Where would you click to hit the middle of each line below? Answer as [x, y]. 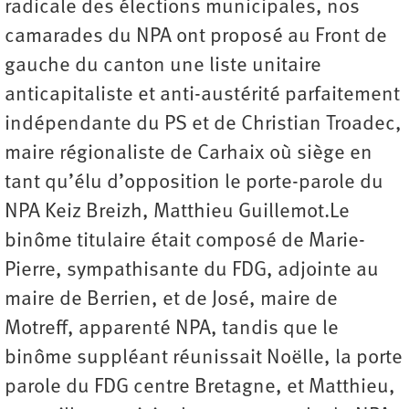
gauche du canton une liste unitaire [163, 67]
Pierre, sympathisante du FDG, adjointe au [192, 271]
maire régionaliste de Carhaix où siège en [189, 154]
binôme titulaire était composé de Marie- [185, 242]
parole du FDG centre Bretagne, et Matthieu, [200, 388]
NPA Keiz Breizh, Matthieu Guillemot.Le [177, 213]
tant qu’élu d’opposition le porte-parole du [194, 184]
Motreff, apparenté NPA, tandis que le [172, 330]
